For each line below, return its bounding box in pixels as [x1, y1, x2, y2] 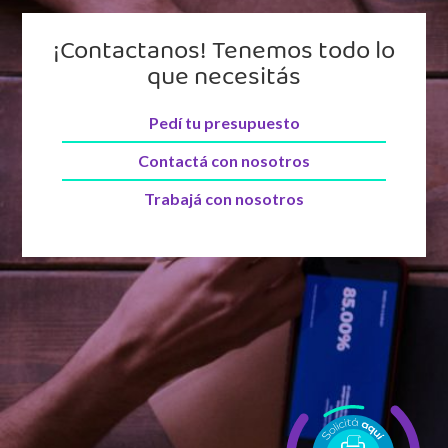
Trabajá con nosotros [144, 189, 304, 209]
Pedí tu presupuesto [148, 113, 300, 133]
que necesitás [147, 53, 301, 112]
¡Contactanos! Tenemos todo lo [53, 27, 395, 86]
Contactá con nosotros [138, 151, 310, 171]
